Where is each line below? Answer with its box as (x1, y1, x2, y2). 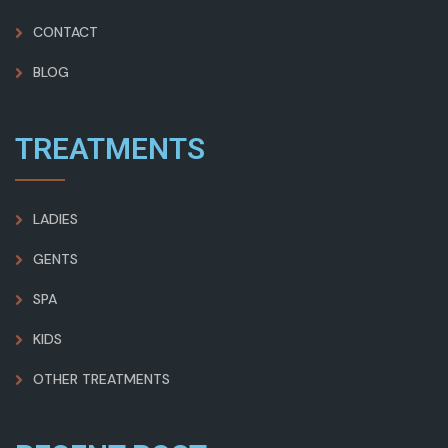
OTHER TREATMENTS (33, 370, 170, 389)
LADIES (33, 210, 78, 229)
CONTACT (33, 23, 98, 42)
